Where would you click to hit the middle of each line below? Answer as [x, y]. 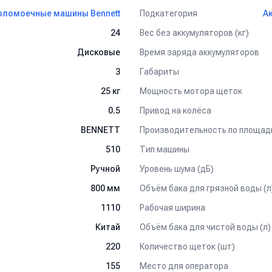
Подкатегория [168, 13]
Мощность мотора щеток [191, 91]
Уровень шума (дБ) [177, 168]
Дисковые [99, 52]
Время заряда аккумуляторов [199, 52]
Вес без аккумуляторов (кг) [194, 32]
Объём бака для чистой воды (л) [205, 227]
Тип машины [165, 149]
